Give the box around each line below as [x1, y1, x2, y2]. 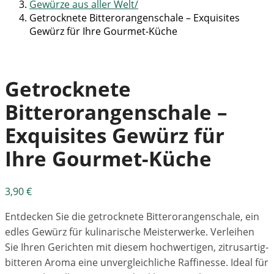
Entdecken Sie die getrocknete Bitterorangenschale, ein [5, 210, 259, 224]
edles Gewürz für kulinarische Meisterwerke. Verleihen [5, 225, 254, 239]
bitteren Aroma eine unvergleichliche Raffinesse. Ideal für [5, 256, 268, 270]
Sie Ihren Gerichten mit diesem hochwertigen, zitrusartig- [5, 240, 268, 254]
